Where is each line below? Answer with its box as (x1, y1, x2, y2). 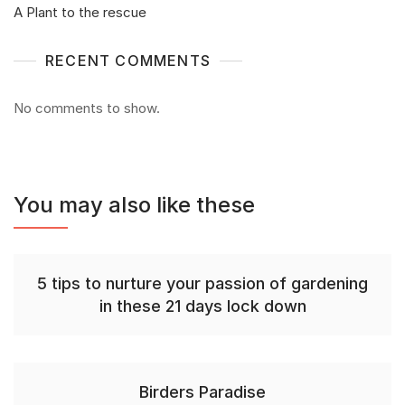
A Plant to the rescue (14, 4, 146, 22)
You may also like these (14, 192, 255, 219)
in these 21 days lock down (99, 297, 306, 316)
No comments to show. (14, 99, 160, 118)
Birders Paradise (139, 382, 266, 402)
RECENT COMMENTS (45, 52, 211, 71)
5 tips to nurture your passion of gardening (37, 274, 368, 294)
